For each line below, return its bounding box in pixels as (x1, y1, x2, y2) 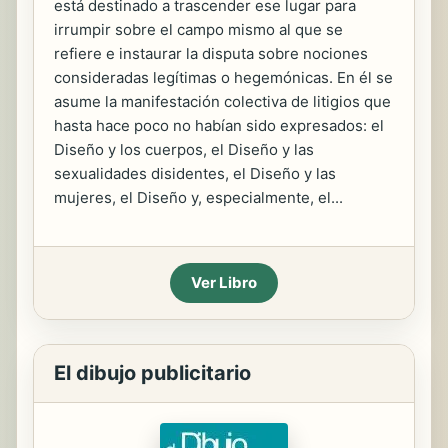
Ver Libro (191, 273, 257, 292)
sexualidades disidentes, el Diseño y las (54, 164, 336, 183)
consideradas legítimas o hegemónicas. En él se (54, 68, 393, 87)
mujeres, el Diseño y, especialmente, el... (54, 188, 343, 207)
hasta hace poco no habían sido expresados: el (54, 116, 384, 135)
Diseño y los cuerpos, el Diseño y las (54, 140, 314, 159)
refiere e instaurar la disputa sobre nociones (54, 44, 368, 63)
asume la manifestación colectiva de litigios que (54, 92, 391, 111)
